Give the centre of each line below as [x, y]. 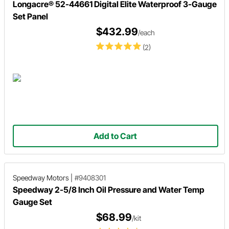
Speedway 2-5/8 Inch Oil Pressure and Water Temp [109, 189]
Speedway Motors [41, 177]
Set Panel [30, 16]
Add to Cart [116, 136]
